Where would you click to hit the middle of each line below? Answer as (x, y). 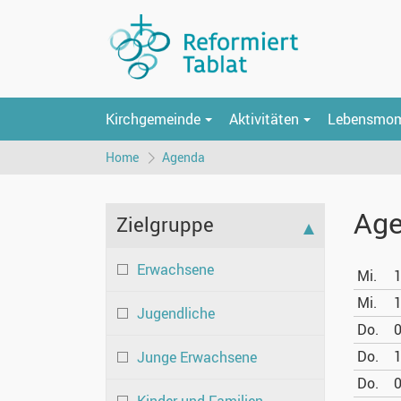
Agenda (183, 158)
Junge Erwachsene (197, 358)
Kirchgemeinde (153, 119)
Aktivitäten (264, 119)
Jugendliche (176, 314)
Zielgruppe (165, 225)
